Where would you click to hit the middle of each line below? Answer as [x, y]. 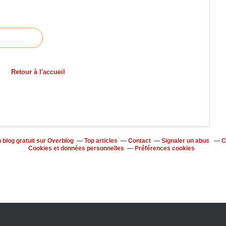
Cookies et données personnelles [76, 148]
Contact [139, 141]
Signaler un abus [186, 141]
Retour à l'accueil [38, 72]
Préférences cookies [165, 148]
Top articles [101, 141]
